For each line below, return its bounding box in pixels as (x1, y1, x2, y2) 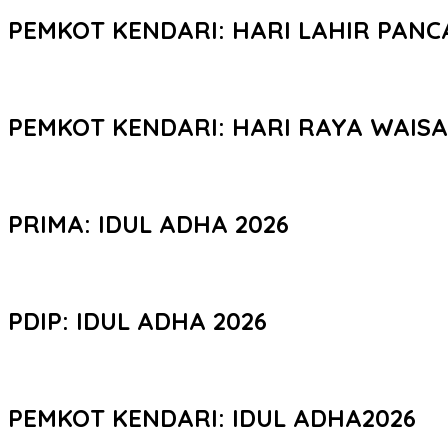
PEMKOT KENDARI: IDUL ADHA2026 (8, 402, 416, 433)
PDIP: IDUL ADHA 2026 (8, 305, 267, 336)
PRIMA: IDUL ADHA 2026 (8, 208, 289, 239)
